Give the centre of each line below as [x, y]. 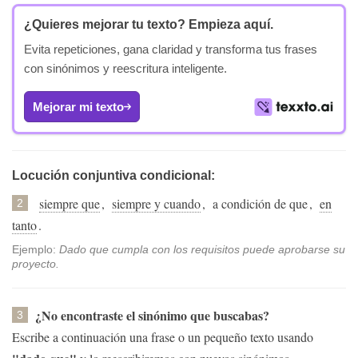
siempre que [70, 203]
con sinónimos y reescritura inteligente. [125, 69]
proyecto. [36, 263]
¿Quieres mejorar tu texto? [105, 25]
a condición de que [260, 203]
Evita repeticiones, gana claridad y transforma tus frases [171, 50]
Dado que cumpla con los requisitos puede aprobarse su [202, 249]
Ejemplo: [36, 249]
